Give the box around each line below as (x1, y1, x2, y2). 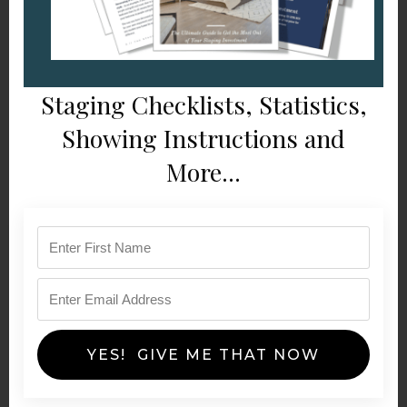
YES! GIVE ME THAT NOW (87, 346, 320, 363)
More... (166, 155, 241, 188)
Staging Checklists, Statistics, (40, 88, 367, 121)
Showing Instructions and (62, 122, 345, 154)
